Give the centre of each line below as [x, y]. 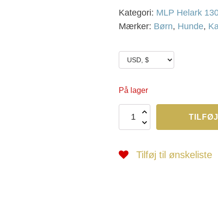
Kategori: [137, 13]
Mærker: [136, 26]
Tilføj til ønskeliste [174, 155]
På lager [133, 90]
